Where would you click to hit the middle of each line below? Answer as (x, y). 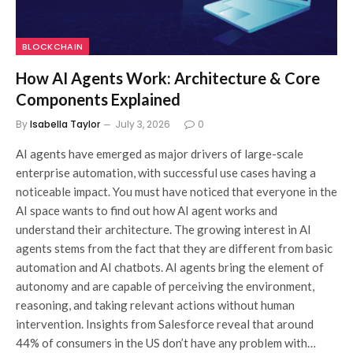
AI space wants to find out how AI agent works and (147, 210)
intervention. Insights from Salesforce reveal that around (165, 323)
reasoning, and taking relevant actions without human (155, 305)
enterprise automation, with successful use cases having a (166, 172)
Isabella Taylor (65, 124)
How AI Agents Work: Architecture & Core (168, 78)
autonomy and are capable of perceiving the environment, (165, 286)
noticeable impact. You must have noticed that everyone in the (176, 191)
